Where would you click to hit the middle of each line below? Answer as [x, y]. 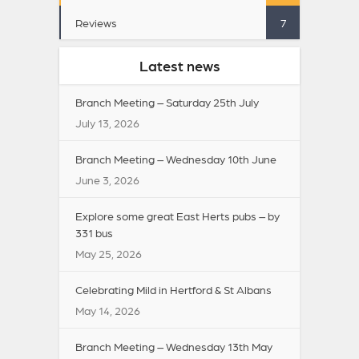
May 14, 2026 [108, 311]
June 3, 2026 [107, 180]
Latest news [179, 66]
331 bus [94, 233]
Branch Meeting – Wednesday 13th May [174, 347]
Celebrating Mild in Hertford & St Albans [173, 290]
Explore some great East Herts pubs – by [177, 216]
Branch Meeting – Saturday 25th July [167, 102]
